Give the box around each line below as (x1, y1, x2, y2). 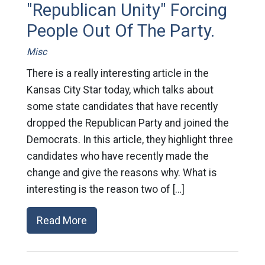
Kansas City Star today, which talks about (26, 84, 214, 96)
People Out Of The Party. (26, 21, 215, 41)
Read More (36, 214, 87, 227)
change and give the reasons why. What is (26, 167, 217, 179)
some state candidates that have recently (26, 101, 218, 112)
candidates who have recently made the (26, 150, 209, 162)
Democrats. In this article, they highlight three (26, 134, 233, 146)
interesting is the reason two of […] (26, 183, 185, 195)
